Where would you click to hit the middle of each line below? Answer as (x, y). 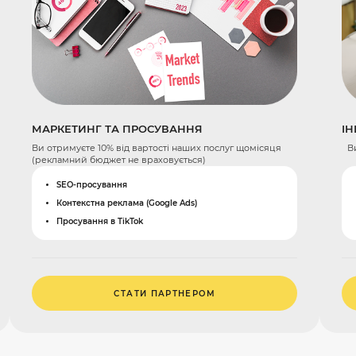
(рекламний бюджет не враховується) (119, 160)
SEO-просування (91, 185)
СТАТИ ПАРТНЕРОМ (164, 293)
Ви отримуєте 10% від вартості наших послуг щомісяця (157, 148)
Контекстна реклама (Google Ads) (126, 203)
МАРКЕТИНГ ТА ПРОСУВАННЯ (118, 129)
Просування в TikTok (99, 221)
